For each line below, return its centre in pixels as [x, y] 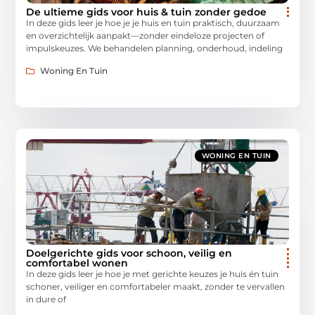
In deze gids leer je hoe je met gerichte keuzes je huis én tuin [153, 274]
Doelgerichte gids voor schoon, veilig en [129, 253]
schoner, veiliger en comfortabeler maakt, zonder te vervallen [156, 287]
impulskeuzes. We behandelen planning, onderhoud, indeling [155, 49]
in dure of [46, 300]
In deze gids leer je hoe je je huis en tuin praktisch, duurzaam [153, 23]
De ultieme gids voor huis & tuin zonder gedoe [147, 12]
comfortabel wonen [77, 263]
